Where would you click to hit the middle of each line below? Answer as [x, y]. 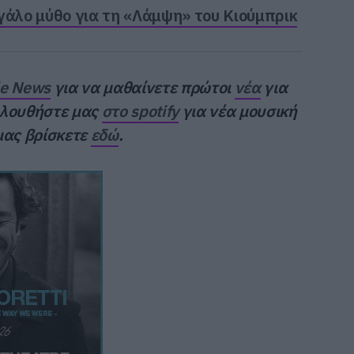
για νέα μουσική [238, 111]
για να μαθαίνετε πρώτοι [142, 87]
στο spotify [140, 111]
